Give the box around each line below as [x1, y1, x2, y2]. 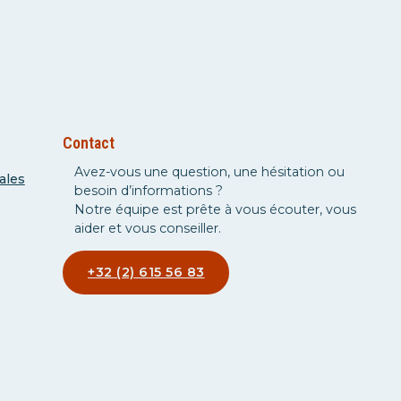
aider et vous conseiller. [74, 220, 222, 236]
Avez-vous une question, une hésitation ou [74, 164, 346, 180]
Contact [63, 132, 115, 152]
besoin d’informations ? [74, 183, 224, 199]
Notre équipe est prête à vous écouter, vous [74, 201, 357, 218]
